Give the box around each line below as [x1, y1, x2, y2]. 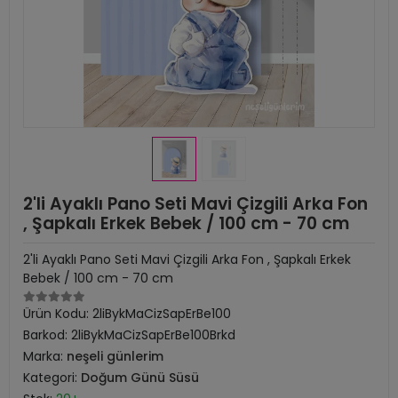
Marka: [23, 347, 67, 365]
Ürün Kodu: [23, 305, 92, 322]
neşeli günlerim [67, 347, 163, 365]
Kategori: [23, 369, 81, 386]
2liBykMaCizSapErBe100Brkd [71, 326, 235, 344]
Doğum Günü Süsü [81, 369, 199, 386]
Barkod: [23, 326, 71, 344]
